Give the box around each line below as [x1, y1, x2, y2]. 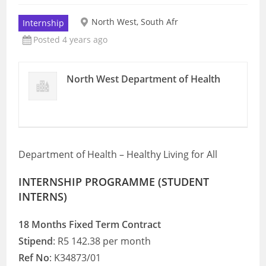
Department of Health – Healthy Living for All [18, 148, 218, 161]
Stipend [18, 235, 53, 248]
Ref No [18, 251, 50, 264]
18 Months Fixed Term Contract [18, 218, 161, 231]
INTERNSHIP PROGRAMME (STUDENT [18, 175, 210, 189]
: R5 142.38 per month [53, 235, 151, 248]
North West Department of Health [66, 72, 221, 85]
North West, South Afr [91, 16, 179, 27]
